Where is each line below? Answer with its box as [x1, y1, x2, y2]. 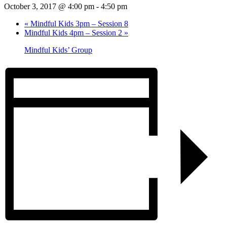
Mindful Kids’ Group [24, 46, 92, 55]
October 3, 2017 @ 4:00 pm [4, 2, 94, 11]
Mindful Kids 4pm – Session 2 [24, 28, 124, 37]
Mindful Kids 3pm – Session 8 [28, 19, 128, 28]
